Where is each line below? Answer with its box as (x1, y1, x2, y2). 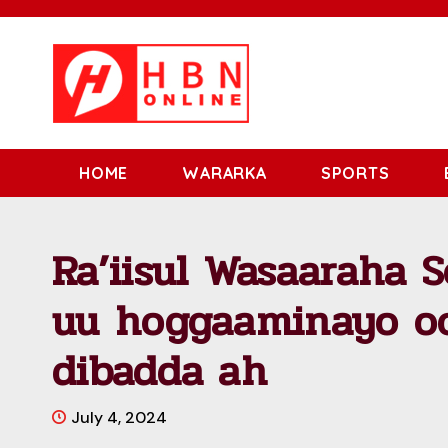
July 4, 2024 (71, 406, 167, 428)
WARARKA (182, 163, 267, 183)
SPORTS (320, 163, 390, 183)
